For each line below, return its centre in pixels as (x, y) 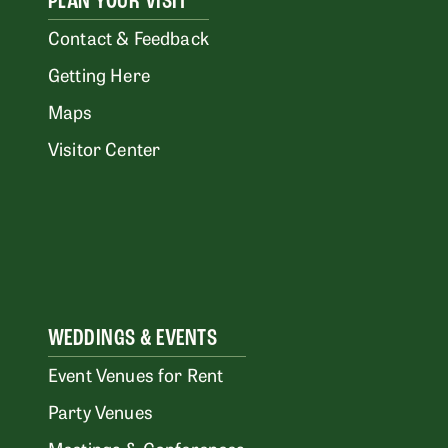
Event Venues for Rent (135, 374)
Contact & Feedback (128, 37)
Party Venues (100, 411)
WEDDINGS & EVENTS (132, 337)
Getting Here (98, 74)
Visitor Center (104, 148)
